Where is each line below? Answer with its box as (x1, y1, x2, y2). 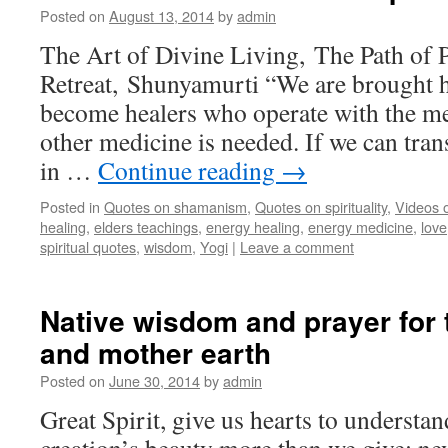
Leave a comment (240, 236, 354, 257)
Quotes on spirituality (255, 196, 387, 217)
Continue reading (98, 153, 281, 187)
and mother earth (40, 332, 271, 373)
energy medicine (308, 216, 413, 237)
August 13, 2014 (109, 5, 214, 26)
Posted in (40, 196, 100, 217)
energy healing (206, 216, 300, 237)
